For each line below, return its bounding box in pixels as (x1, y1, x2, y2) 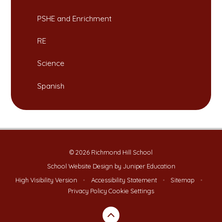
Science (37, 58, 65, 68)
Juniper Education (122, 162, 175, 170)
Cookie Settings (109, 187, 154, 195)
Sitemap (170, 176, 195, 184)
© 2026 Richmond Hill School (69, 148, 153, 156)
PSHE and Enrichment (37, 13, 112, 23)
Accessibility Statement (91, 176, 157, 184)
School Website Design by (47, 162, 123, 170)
